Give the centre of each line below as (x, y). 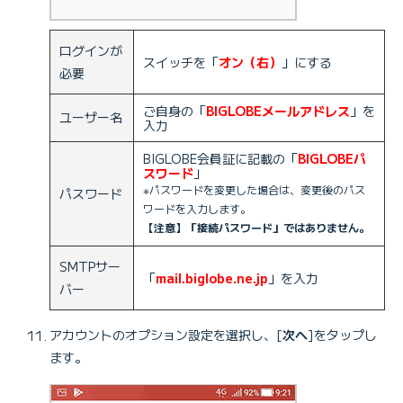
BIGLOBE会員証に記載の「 (220, 159)
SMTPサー (90, 267)
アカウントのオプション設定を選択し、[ (166, 335)
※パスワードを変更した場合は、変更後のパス (254, 190)
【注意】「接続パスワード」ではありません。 (256, 228)
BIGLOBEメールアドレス (278, 111)
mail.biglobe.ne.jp (212, 278)
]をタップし (342, 335)
